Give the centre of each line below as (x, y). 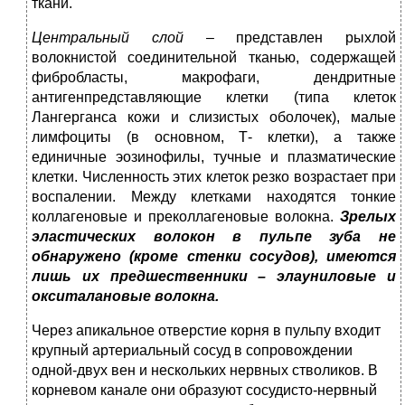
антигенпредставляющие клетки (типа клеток (214, 98)
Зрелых (368, 217)
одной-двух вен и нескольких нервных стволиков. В (205, 371)
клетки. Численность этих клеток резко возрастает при (214, 177)
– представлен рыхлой (301, 38)
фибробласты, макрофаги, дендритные (214, 78)
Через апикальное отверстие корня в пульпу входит (206, 331)
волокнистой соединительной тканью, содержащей (214, 58)
